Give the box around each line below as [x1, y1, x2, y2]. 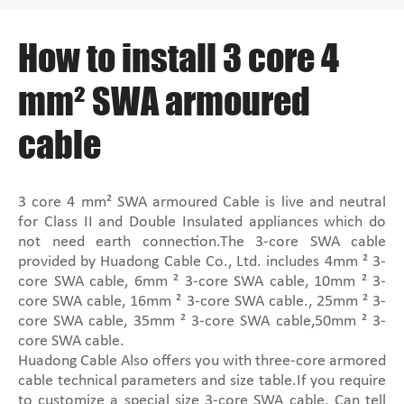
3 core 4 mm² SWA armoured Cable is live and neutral [18, 194, 386, 212]
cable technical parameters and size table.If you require [18, 372, 386, 390]
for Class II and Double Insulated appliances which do [18, 214, 386, 232]
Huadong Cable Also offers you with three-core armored [18, 353, 386, 371]
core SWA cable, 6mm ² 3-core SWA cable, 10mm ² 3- [18, 273, 386, 291]
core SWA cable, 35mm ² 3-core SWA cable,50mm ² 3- [18, 313, 386, 331]
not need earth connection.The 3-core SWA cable [18, 234, 386, 252]
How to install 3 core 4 [18, 36, 339, 80]
